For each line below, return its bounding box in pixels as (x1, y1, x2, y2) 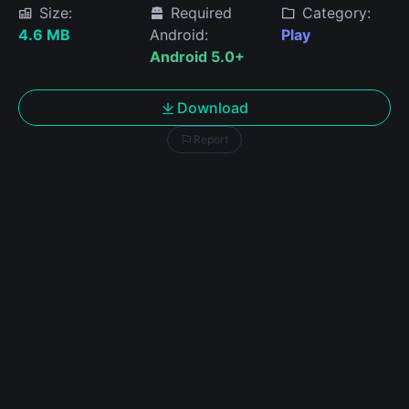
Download (177, 99, 248, 117)
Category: (298, 4, 371, 22)
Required (166, 4, 232, 22)
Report (194, 132, 228, 146)
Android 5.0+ (150, 47, 245, 66)
